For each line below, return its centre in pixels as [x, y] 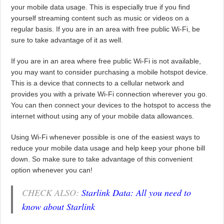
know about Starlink [59, 207]
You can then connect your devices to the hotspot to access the [111, 105]
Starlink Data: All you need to [136, 193]
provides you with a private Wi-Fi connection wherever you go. [109, 94]
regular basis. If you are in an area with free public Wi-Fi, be [106, 29]
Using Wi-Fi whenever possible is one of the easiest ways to [106, 137]
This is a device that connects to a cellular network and [98, 83]
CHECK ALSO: [52, 193]
